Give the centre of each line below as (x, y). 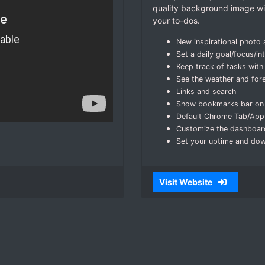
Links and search (206, 92)
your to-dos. (176, 21)
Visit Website (187, 182)
